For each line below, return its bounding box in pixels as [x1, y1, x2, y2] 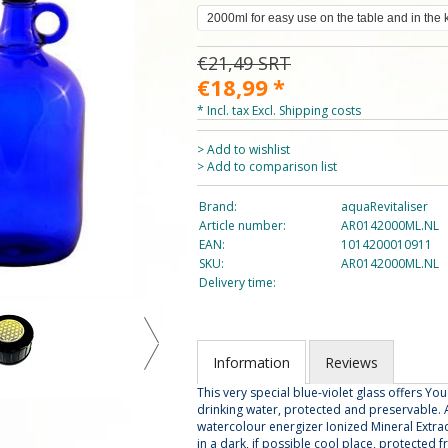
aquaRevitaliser [341, 198, 428, 215]
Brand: [199, 198, 237, 215]
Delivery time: [199, 274, 276, 291]
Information [213, 353, 290, 372]
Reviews [325, 353, 378, 372]
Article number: [199, 217, 286, 234]
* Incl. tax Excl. [197, 102, 279, 119]
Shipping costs [279, 102, 361, 119]
